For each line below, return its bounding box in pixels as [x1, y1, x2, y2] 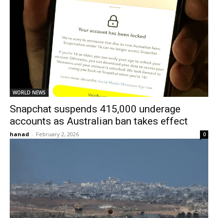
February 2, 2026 [36, 130, 79, 138]
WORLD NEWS [13, 89, 46, 96]
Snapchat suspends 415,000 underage [10, 103, 181, 115]
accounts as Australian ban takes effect [10, 115, 188, 127]
